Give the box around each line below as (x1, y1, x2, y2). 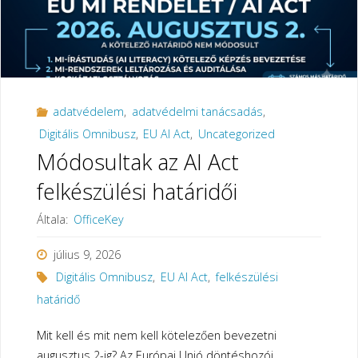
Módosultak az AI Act (36, 147, 239, 177)
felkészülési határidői (36, 177, 237, 207)
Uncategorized (198, 125, 276, 141)
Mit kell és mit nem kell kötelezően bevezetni (36, 328, 276, 344)
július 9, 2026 (53, 246, 121, 262)
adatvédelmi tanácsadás (131, 103, 263, 119)
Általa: (36, 212, 68, 228)
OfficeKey (73, 212, 124, 228)
